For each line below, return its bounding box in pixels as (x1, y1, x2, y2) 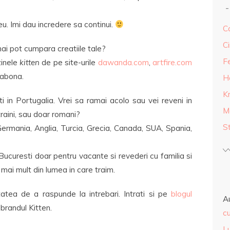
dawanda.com (98, 57, 149, 67)
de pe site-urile (39, 57, 98, 67)
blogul (171, 189, 192, 199)
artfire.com (152, 57, 193, 67)
